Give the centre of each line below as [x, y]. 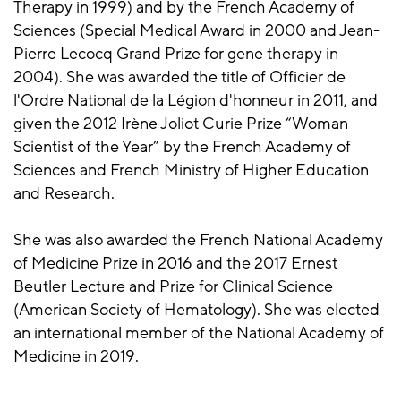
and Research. [66, 194]
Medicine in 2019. [76, 357]
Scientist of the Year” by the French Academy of [182, 147]
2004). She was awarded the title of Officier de [179, 77]
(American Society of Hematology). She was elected [196, 310]
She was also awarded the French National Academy [198, 240]
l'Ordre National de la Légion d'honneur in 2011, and [196, 101]
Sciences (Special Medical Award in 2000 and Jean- [196, 31]
